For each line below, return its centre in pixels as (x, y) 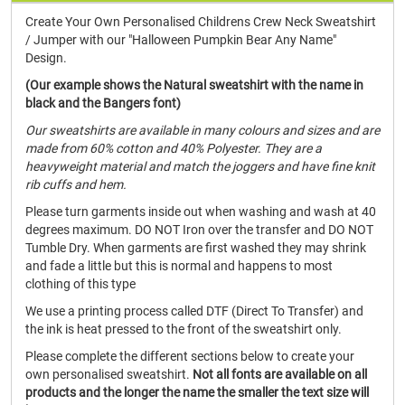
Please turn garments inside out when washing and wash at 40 (201, 212)
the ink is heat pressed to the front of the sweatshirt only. (184, 329)
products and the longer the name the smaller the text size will (197, 392)
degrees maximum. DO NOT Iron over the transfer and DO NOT (199, 230)
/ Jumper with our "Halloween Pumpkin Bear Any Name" (181, 40)
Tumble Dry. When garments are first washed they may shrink (196, 248)
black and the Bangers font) (103, 103)
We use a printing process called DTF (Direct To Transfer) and (194, 311)
